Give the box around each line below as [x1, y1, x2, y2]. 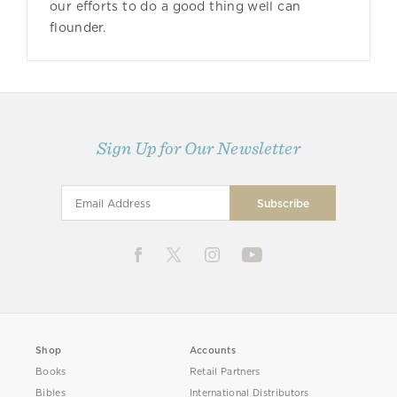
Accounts [189, 345, 237, 357]
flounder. [50, 20, 106, 35]
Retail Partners [189, 366, 261, 378]
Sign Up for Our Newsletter [97, 137, 300, 160]
